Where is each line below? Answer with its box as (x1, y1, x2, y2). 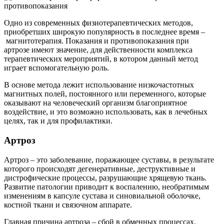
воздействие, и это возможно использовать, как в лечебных (4, 107, 207, 116)
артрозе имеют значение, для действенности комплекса (4, 45, 192, 54)
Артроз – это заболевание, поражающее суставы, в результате (4, 155, 214, 164)
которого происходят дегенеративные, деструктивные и (4, 164, 195, 173)
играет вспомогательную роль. (4, 63, 109, 72)
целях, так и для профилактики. (4, 116, 112, 125)
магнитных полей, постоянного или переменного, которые (4, 89, 206, 98)
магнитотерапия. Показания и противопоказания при (4, 36, 189, 45)
